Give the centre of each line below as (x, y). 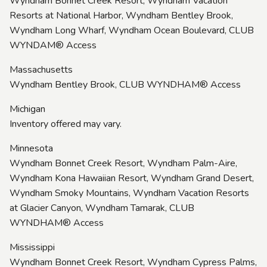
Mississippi (32, 247)
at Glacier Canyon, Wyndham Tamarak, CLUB (102, 208)
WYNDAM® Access (53, 45)
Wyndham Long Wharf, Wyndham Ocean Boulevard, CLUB (132, 30)
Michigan (27, 109)
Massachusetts (41, 69)
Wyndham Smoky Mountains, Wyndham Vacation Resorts (129, 193)
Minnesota (31, 148)
